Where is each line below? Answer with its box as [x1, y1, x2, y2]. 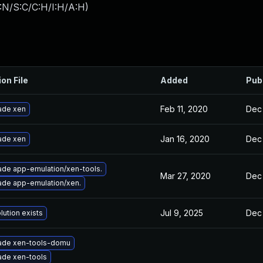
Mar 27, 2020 [160, 171, 211, 181]
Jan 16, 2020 [160, 134, 210, 144]
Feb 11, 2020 [160, 104, 208, 114]
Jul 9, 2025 [160, 208, 203, 218]
